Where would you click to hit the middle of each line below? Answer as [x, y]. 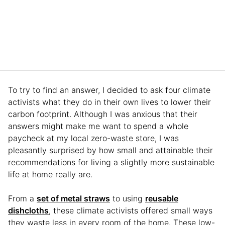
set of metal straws [73, 198]
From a [22, 198]
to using [128, 198]
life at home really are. [51, 174]
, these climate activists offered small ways [131, 210]
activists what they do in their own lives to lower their [109, 102]
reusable [162, 198]
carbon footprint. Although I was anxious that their [103, 114]
